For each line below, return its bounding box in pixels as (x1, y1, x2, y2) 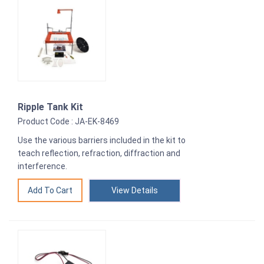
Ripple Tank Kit (18, 101, 83, 113)
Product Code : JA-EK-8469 (18, 117, 119, 127)
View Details (111, 186, 158, 196)
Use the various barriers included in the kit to (18, 136, 186, 146)
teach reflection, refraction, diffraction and (18, 148, 180, 159)
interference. (18, 161, 67, 171)
